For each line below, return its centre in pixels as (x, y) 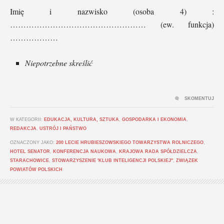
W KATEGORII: (27, 119)
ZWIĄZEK (187, 160)
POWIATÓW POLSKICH (36, 169)
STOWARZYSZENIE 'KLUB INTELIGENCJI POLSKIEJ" (112, 160)
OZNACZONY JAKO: (33, 142)
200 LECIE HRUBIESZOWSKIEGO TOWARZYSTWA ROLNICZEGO (130, 142)
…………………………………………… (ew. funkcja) (112, 24)
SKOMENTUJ (199, 98)
